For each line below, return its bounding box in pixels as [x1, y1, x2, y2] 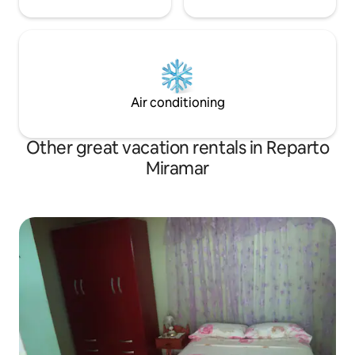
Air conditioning [130, 94, 225, 111]
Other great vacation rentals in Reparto [25, 136, 330, 159]
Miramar [146, 156, 209, 180]
